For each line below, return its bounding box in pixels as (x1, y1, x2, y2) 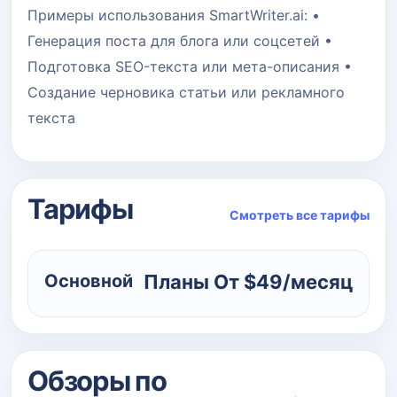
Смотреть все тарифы (230, 206, 370, 222)
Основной (44, 269, 133, 292)
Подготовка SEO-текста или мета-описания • (27, 57, 352, 75)
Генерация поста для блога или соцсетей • (27, 31, 332, 50)
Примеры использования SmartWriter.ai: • (27, 5, 320, 24)
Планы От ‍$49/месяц (144, 269, 353, 293)
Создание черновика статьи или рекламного (27, 82, 345, 101)
